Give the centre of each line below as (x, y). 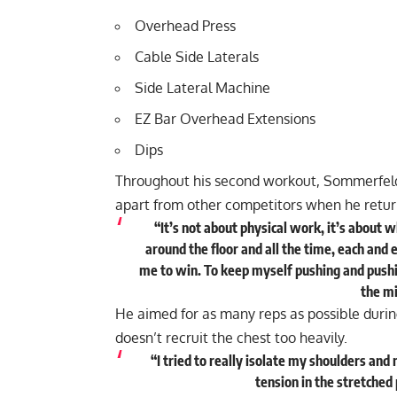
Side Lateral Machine (202, 88)
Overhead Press (187, 26)
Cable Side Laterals (198, 57)
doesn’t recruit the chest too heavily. (233, 338)
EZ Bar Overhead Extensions (225, 119)
